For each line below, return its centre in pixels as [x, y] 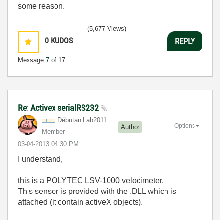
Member [53, 131]
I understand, [40, 159]
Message [32, 60]
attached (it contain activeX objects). [80, 202]
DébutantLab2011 [82, 120]
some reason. [41, 6]
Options [185, 125]
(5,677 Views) [107, 29]
